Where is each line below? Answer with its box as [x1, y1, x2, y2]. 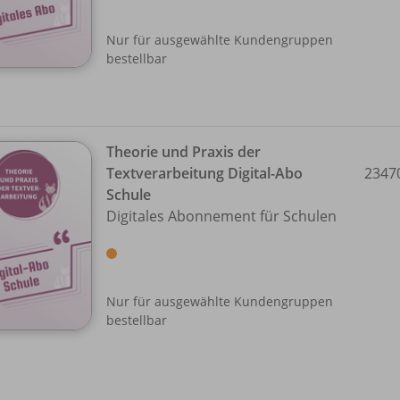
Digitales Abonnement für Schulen [106, 206, 337, 227]
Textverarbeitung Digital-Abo [106, 163, 303, 184]
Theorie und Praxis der [106, 142, 261, 162]
